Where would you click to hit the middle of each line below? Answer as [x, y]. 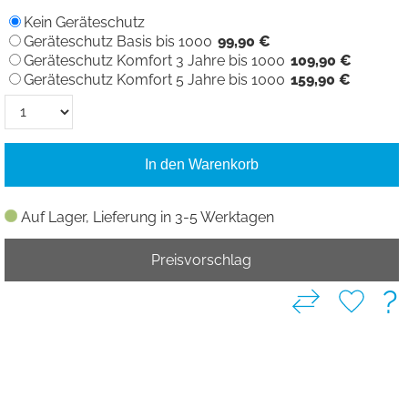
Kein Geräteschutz [84, 22]
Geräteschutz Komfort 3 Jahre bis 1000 [154, 60]
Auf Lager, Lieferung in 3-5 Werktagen [147, 217]
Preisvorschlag [202, 260]
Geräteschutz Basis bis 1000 [117, 41]
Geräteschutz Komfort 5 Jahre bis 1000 [154, 79]
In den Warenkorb [201, 164]
